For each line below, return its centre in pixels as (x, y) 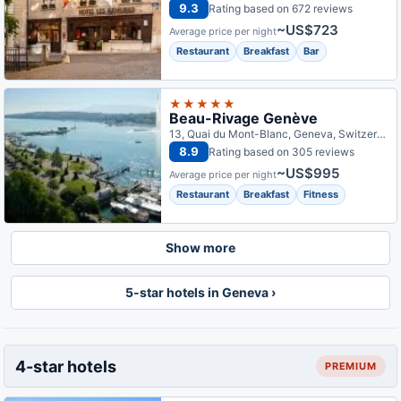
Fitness (321, 194)
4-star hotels (66, 366)
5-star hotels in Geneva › (200, 292)
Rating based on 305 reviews (282, 151)
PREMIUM (350, 366)
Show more (200, 247)
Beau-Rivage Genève (244, 118)
